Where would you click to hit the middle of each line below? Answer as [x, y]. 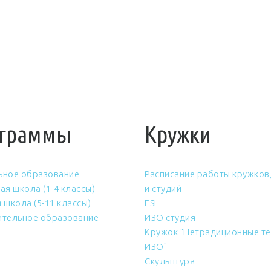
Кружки [178, 134]
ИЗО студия [170, 217]
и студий [163, 188]
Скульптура [170, 261]
